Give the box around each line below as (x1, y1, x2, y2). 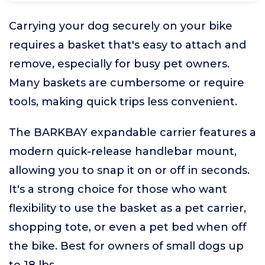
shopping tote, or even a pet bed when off (9, 221, 247, 234)
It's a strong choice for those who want (9, 183, 227, 196)
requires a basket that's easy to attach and (9, 38, 246, 51)
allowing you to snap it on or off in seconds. (9, 164, 250, 177)
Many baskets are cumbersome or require (9, 76, 244, 89)
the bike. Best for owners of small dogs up (9, 240, 244, 253)
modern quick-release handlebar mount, (9, 145, 237, 158)
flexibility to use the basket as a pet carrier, (9, 202, 246, 215)
